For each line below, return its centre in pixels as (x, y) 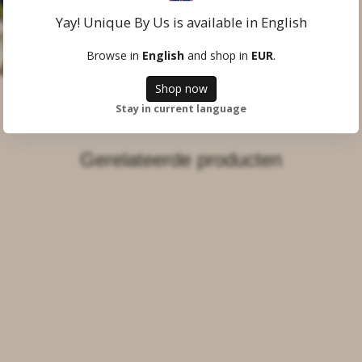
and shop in (218, 55)
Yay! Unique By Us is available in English (181, 22)
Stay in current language (181, 109)
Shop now (181, 88)
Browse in (114, 55)
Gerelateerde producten (181, 160)
